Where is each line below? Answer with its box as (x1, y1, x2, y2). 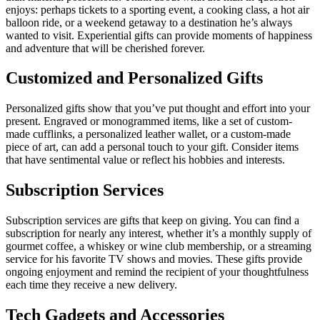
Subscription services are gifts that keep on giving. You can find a (6, 214, 299, 227)
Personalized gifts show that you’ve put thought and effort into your (6, 102, 310, 115)
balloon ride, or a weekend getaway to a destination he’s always (6, 16, 292, 29)
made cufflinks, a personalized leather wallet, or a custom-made (6, 128, 291, 141)
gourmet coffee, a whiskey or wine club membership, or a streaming (6, 240, 311, 253)
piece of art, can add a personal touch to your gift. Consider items (6, 141, 299, 154)
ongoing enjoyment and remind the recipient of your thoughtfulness (6, 266, 309, 279)
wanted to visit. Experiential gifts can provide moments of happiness (6, 29, 312, 41)
